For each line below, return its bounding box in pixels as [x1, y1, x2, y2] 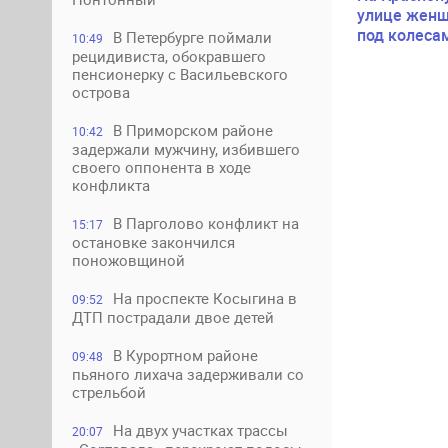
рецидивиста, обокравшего [72, 46, 266, 66]
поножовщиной [72, 250, 185, 270]
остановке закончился [72, 232, 235, 252]
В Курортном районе [113, 345, 258, 365]
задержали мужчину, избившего [72, 139, 300, 159]
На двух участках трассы [113, 420, 288, 440]
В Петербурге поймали [113, 27, 272, 47]
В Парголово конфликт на [113, 213, 299, 233]
